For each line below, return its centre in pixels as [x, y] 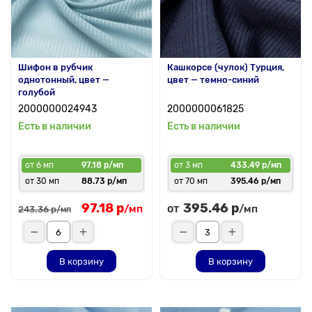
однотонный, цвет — [64, 80]
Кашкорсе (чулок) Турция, [226, 67]
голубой [37, 92]
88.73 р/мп [104, 181]
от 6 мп [39, 165]
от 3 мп [188, 165]
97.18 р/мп [102, 165]
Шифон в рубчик [55, 67]
